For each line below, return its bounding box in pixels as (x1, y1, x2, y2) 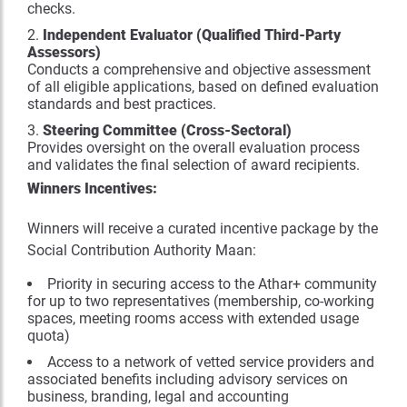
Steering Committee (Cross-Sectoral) (43, 121, 292, 139)
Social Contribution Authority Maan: (27, 241, 256, 259)
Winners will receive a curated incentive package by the (27, 219, 378, 237)
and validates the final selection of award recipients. (27, 155, 360, 174)
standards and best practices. (27, 94, 216, 113)
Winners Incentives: (27, 179, 157, 197)
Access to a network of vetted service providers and (47, 353, 374, 372)
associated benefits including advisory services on (27, 371, 348, 389)
